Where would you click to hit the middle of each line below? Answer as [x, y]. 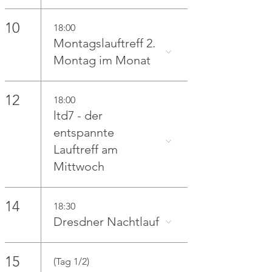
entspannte [84, 132]
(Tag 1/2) [72, 261]
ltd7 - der [78, 115]
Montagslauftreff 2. [105, 43]
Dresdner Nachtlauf [107, 222]
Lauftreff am [86, 149]
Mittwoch [79, 166]
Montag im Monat [102, 60]
